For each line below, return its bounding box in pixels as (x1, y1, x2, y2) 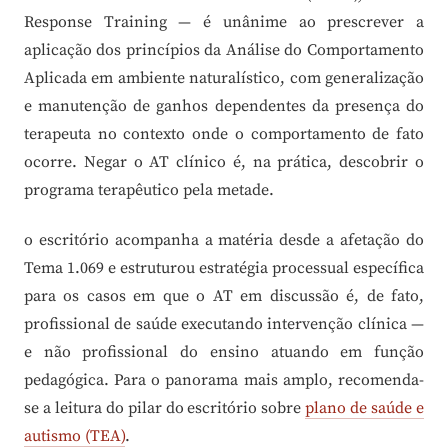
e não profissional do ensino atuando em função (24, 342, 424, 363)
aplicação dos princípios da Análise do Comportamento (24, 39, 424, 60)
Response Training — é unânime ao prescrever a (24, 11, 424, 32)
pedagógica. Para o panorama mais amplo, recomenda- (24, 370, 424, 391)
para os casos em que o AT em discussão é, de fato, (24, 286, 424, 307)
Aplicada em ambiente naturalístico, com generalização (24, 67, 424, 88)
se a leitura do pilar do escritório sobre (24, 398, 306, 419)
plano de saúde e (305, 398, 424, 419)
